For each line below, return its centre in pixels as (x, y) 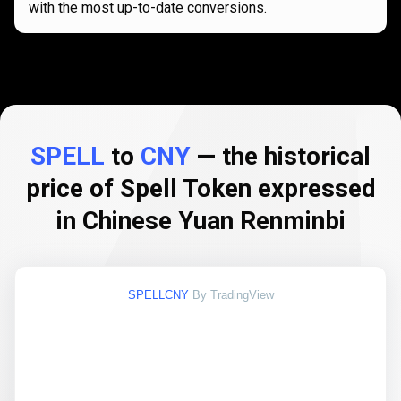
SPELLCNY (158, 295)
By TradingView (233, 295)
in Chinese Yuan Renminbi (200, 221)
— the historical (281, 156)
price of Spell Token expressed (200, 188)
